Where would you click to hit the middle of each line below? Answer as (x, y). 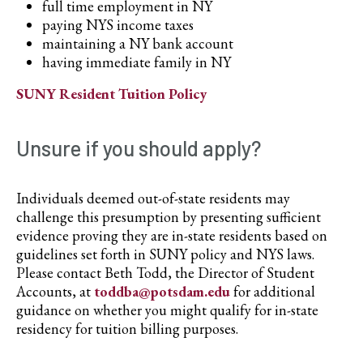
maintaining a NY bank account (138, 43)
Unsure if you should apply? (139, 148)
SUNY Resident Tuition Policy (111, 94)
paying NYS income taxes (118, 25)
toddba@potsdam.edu (162, 291)
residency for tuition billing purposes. (127, 329)
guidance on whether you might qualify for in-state (167, 310)
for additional (273, 291)
